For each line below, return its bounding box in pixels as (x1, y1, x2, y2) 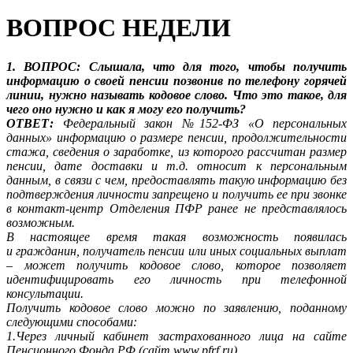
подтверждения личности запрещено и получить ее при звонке (6, 187, 347, 201)
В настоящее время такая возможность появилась (6, 229, 347, 243)
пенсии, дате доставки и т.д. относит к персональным (6, 158, 347, 173)
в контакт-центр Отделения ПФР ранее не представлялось (6, 201, 347, 215)
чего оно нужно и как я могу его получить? (6, 102, 246, 116)
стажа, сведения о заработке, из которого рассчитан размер (6, 144, 347, 158)
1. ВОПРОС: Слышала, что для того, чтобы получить (6, 59, 347, 73)
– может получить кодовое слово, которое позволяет (6, 258, 347, 272)
